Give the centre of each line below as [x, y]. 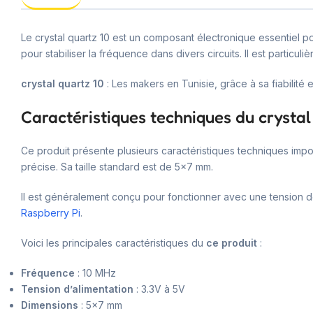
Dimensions [50, 305]
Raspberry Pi [51, 212]
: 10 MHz [95, 272]
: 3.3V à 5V [159, 289]
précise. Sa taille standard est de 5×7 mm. [117, 166]
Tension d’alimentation [77, 289]
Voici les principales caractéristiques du [114, 242]
